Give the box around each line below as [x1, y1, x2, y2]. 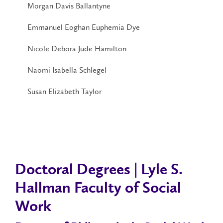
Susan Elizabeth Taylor [27, 86, 102, 96]
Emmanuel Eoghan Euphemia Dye [27, 22, 140, 32]
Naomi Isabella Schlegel [27, 65, 107, 75]
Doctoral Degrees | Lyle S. [15, 162, 183, 178]
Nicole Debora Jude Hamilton [27, 43, 126, 53]
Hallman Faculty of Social [15, 180, 181, 197]
